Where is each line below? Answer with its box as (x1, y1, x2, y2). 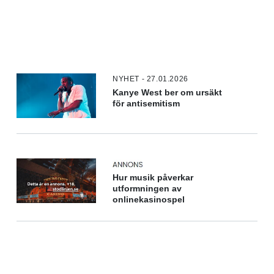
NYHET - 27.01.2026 (113, 74, 188, 83)
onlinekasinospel (113, 194, 185, 204)
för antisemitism (113, 98, 180, 108)
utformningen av (113, 183, 182, 193)
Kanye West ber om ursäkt (113, 87, 223, 97)
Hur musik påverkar (113, 172, 194, 182)
